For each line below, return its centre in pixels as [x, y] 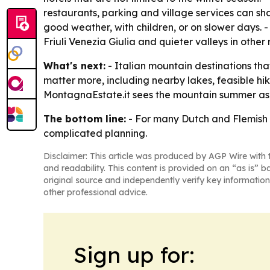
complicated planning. [95, 133]
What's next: [74, 65]
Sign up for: [134, 254]
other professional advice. [96, 192]
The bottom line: [85, 118]
